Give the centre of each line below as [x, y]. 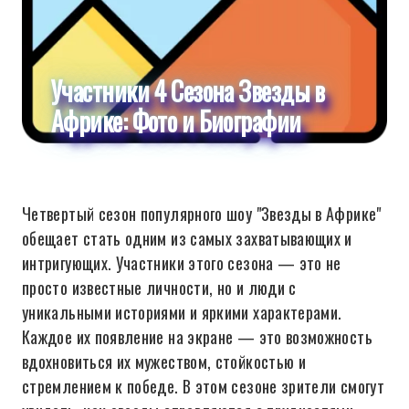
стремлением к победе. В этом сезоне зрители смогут [203, 386]
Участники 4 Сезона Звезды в [188, 91]
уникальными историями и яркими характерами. [182, 312]
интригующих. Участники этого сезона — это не [182, 263]
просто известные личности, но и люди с [159, 288]
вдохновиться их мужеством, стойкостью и [164, 362]
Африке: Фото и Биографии [176, 121]
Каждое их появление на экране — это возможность [197, 337]
